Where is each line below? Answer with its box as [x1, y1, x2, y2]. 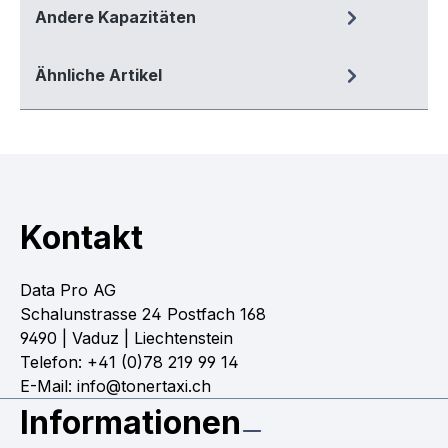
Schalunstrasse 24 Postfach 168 [20, 304, 266, 325]
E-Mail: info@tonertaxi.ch [20, 376, 211, 397]
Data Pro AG [20, 280, 116, 301]
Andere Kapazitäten [35, 7, 196, 28]
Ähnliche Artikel [35, 65, 162, 86]
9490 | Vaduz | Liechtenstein [20, 328, 233, 349]
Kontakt [20, 218, 143, 258]
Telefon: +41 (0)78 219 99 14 [20, 352, 239, 373]
